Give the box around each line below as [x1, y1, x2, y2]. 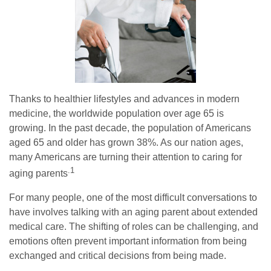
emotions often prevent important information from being [9, 235, 247, 246]
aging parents [9, 168, 68, 179]
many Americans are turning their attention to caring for [9, 152, 242, 163]
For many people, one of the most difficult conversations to [9, 192, 257, 203]
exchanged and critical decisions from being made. [9, 250, 226, 261]
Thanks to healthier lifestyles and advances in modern [9, 94, 240, 105]
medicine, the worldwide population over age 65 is [9, 108, 224, 119]
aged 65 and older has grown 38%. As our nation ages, [9, 137, 243, 148]
